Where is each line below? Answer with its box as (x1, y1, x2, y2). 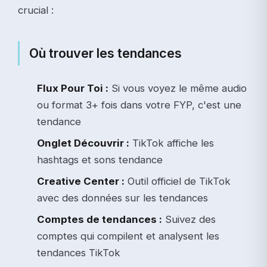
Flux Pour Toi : (37, 82, 108, 94)
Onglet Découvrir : (37, 136, 129, 149)
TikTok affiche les (129, 136, 214, 149)
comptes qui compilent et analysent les (37, 229, 219, 242)
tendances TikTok (37, 246, 120, 259)
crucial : (18, 4, 54, 16)
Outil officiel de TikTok (125, 175, 231, 187)
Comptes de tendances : (37, 213, 162, 225)
